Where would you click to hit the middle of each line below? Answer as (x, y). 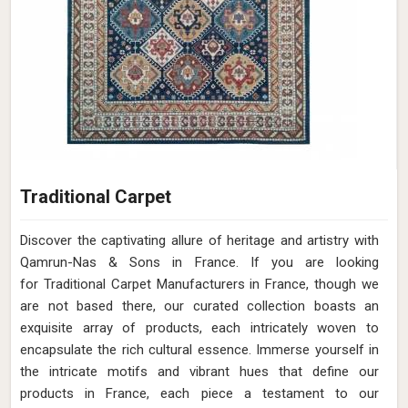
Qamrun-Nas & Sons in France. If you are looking (199, 262)
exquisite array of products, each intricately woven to (199, 328)
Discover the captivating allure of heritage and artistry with (199, 240)
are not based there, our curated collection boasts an (199, 306)
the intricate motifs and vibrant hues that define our (199, 372)
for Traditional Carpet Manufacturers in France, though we (199, 284)
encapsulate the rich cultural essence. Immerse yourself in (199, 350)
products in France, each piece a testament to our (199, 393)
